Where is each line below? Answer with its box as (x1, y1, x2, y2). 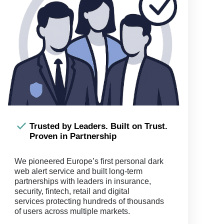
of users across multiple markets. (14, 207, 130, 215)
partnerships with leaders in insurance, (14, 177, 151, 185)
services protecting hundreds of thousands (14, 197, 164, 205)
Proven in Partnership (29, 131, 117, 141)
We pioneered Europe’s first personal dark (14, 157, 164, 165)
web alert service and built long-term (14, 167, 143, 175)
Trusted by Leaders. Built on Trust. (29, 121, 168, 131)
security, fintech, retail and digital (14, 187, 130, 195)
